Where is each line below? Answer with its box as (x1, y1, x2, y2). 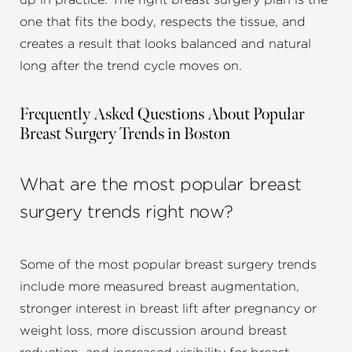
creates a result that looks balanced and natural (20, 38, 311, 51)
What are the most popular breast (20, 176, 302, 194)
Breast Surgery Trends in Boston (20, 124, 230, 145)
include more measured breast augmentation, (20, 280, 299, 294)
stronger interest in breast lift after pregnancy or (20, 302, 317, 316)
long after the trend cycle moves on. (20, 60, 242, 73)
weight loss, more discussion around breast (20, 324, 287, 338)
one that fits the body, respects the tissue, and (20, 16, 306, 29)
